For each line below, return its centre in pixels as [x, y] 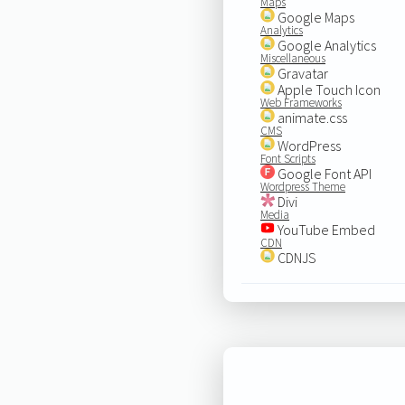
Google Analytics [325, 45]
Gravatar [301, 73]
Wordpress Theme [302, 186]
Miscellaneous [292, 58]
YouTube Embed [325, 229]
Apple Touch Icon [327, 89]
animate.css [311, 117]
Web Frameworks [301, 102]
